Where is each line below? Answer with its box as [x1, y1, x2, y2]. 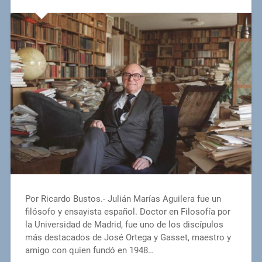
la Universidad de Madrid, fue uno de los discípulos [25, 219, 223, 230]
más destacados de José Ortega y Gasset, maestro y [25, 232, 231, 243]
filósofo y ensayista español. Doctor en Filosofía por [25, 206, 230, 218]
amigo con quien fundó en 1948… [25, 245, 154, 256]
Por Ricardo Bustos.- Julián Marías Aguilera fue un [25, 194, 221, 205]
